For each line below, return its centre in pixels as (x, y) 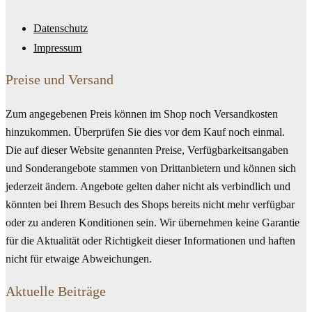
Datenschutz (61, 28)
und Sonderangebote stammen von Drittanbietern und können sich (151, 168)
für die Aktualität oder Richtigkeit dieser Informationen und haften (150, 241)
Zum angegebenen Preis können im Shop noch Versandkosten (142, 114)
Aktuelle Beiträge (56, 291)
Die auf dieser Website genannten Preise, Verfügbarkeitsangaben (147, 150)
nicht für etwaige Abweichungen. (79, 259)
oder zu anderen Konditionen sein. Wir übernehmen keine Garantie (153, 223)
